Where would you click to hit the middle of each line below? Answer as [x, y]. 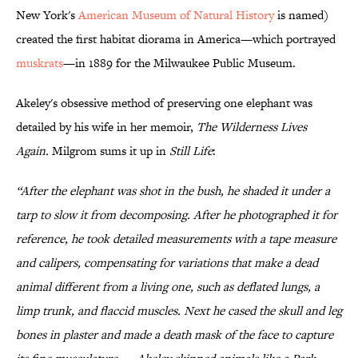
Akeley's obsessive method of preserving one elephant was [164, 103]
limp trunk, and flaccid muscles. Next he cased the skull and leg [179, 311]
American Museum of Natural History [176, 15]
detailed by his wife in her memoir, [106, 127]
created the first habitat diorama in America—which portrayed [176, 39]
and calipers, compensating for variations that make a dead [167, 263]
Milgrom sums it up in [109, 151]
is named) [301, 15]
